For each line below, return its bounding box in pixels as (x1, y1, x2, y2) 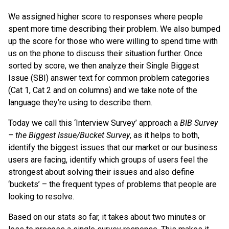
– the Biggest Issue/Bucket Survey (8, 130, 130, 140)
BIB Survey (180, 118, 218, 128)
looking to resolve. (8, 191, 74, 201)
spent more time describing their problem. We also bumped (8, 24, 220, 34)
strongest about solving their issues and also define (8, 167, 194, 177)
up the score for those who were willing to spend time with (8, 36, 218, 46)
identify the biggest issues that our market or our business (8, 142, 218, 152)
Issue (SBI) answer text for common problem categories (8, 73, 210, 83)
